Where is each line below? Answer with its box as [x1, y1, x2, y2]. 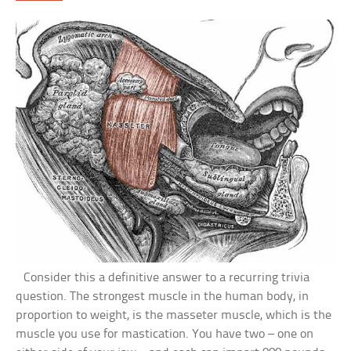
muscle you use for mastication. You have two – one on [16, 327, 314, 341]
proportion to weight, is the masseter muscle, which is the [16, 308, 332, 322]
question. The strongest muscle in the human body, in [16, 289, 309, 303]
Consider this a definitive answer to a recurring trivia [16, 270, 310, 284]
